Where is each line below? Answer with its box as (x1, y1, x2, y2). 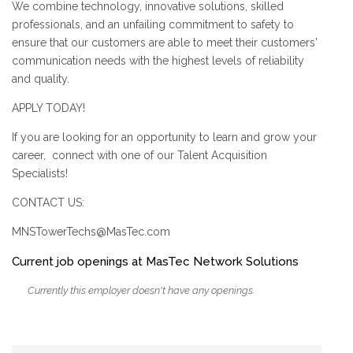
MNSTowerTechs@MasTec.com (12, 225, 170, 238)
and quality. (12, 72, 69, 85)
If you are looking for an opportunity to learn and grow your (12, 130, 317, 143)
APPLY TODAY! (12, 101, 85, 114)
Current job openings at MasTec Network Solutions (12, 254, 299, 269)
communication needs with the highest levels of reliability (12, 54, 304, 67)
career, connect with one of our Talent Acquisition (12, 148, 267, 162)
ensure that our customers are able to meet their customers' (12, 35, 318, 49)
